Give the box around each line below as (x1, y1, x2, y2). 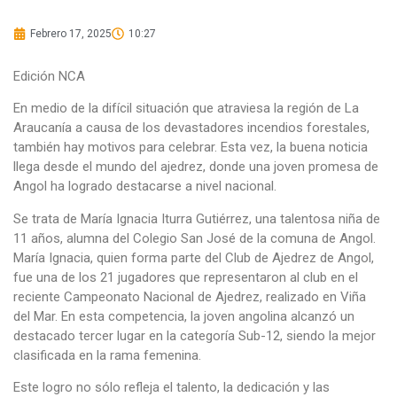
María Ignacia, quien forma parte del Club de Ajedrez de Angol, (13, 249, 374, 266)
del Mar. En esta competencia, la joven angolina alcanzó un (13, 307, 354, 324)
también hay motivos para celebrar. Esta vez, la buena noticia (13, 139, 368, 156)
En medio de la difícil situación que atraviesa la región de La (13, 100, 359, 117)
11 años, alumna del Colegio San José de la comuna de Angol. (13, 230, 376, 246)
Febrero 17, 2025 (30, 27, 112, 40)
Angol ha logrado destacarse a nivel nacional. (13, 178, 276, 195)
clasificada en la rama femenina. (13, 346, 201, 363)
